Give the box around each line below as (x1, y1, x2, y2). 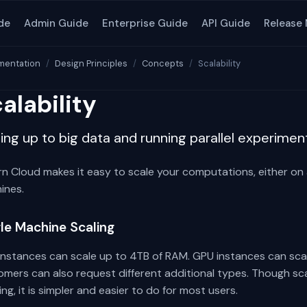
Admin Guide (24, 16, 88, 30)
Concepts (142, 58, 184, 69)
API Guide (201, 16, 250, 30)
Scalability (198, 58, 241, 69)
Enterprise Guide (102, 16, 188, 30)
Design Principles (55, 58, 127, 69)
